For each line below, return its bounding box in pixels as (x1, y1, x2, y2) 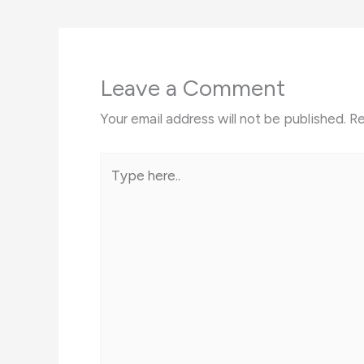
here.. (99, 180, 132, 197)
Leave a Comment (100, 74, 285, 102)
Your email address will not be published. (100, 110, 346, 128)
